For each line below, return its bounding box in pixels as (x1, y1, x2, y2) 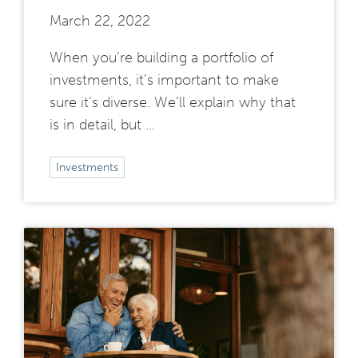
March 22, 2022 (50, 12, 150, 30)
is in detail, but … (50, 116, 155, 134)
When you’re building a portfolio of (50, 49, 273, 67)
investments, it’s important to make (50, 71, 279, 89)
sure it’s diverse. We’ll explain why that (50, 93, 296, 112)
